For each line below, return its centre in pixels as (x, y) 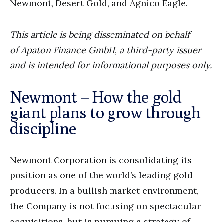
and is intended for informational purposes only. (111, 65)
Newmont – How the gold (96, 96)
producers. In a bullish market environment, (104, 190)
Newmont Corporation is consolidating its (101, 160)
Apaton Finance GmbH (68, 50)
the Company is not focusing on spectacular (105, 206)
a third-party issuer (159, 50)
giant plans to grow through (105, 112)
